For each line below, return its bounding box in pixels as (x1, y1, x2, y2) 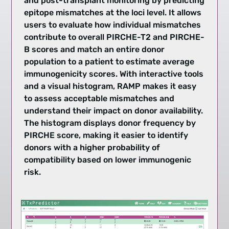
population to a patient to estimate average (24, 57, 195, 67)
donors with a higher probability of (24, 143, 161, 153)
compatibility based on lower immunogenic (24, 155, 192, 165)
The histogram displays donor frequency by (24, 118, 196, 128)
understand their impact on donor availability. (24, 106, 203, 116)
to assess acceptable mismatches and (24, 94, 175, 104)
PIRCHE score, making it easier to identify (24, 130, 189, 141)
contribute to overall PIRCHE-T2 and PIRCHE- (24, 32, 205, 42)
